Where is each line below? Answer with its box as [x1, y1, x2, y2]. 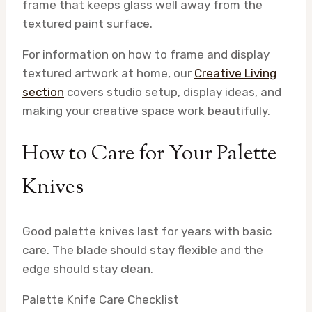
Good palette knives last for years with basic [22, 224, 272, 238]
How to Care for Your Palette [22, 139, 277, 169]
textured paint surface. [22, 17, 153, 31]
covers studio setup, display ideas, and [64, 85, 281, 100]
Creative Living [194, 66, 276, 81]
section [22, 85, 64, 100]
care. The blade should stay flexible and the [22, 242, 263, 257]
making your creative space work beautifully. [22, 104, 270, 118]
